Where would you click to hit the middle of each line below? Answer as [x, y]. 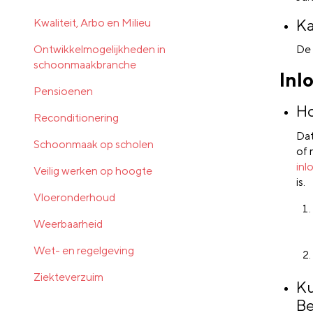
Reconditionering [76, 117]
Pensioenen [63, 91]
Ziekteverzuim [68, 277]
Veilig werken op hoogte [93, 170]
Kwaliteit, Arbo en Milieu [92, 22]
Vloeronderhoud [74, 197]
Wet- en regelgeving [84, 250]
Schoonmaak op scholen [94, 144]
